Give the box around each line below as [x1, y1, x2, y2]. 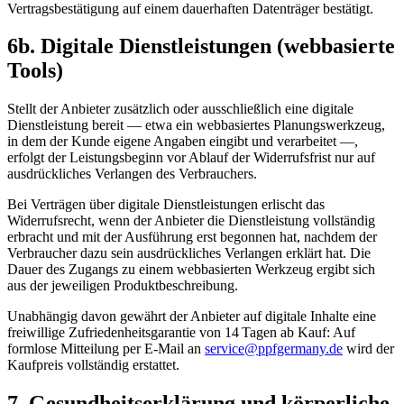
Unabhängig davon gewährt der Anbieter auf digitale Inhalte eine [7, 308, 376, 325]
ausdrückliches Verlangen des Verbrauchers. [7, 166, 257, 182]
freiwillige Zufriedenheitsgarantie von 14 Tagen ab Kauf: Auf [7, 325, 355, 341]
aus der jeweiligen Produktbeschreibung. [7, 278, 238, 294]
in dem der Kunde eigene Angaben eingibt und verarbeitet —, [7, 133, 358, 150]
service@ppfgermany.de [205, 341, 343, 357]
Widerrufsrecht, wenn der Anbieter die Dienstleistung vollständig [7, 213, 375, 229]
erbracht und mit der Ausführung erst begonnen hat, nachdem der [7, 229, 377, 245]
